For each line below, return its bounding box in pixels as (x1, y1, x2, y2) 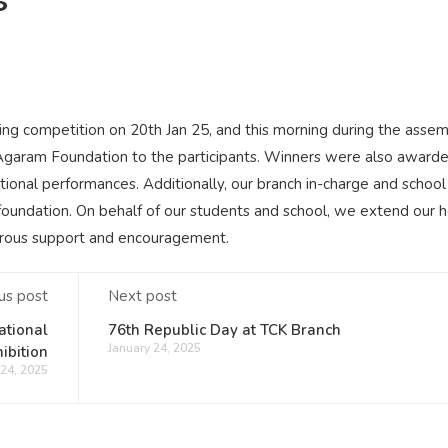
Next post (107, 285, 177, 306)
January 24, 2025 (107, 339, 201, 356)
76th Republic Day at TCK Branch (107, 319, 341, 340)
